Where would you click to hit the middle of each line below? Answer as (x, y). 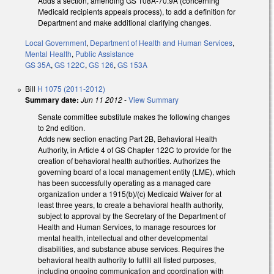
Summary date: (52, 100)
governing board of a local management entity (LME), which (137, 172)
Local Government (56, 43)
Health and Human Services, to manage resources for (127, 227)
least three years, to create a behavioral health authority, (131, 205)
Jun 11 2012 (102, 100)
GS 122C (70, 65)
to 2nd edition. (61, 128)
